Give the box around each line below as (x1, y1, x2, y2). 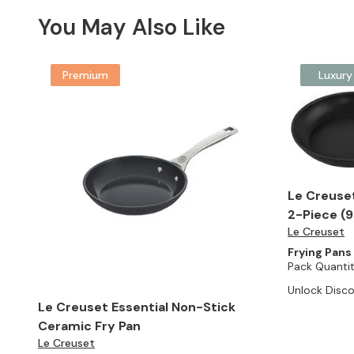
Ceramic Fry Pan (38, 318, 141, 334)
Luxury (318, 68, 352, 82)
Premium (62, 68, 108, 82)
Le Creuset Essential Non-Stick (38, 299, 235, 315)
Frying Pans (288, 244, 352, 259)
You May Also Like (38, 13, 225, 42)
